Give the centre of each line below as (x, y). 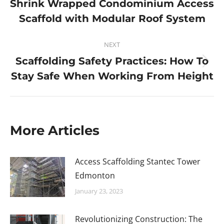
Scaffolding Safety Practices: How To (112, 61)
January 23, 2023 (99, 191)
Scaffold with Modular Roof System (112, 18)
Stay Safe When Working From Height (112, 76)
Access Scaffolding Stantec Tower (138, 161)
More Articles (55, 130)
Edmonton (95, 175)
